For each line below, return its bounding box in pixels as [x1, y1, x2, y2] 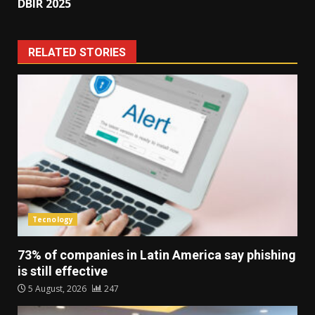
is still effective [18, 264, 108, 279]
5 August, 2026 [26, 283, 89, 295]
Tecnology [32, 214, 73, 225]
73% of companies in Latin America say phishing [18, 247, 296, 263]
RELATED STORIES [28, 46, 126, 60]
